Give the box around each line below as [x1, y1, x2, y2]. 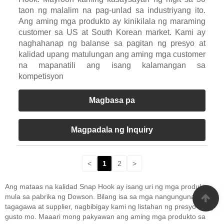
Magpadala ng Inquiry [70, 125, 153, 134]
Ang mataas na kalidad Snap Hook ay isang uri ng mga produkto [5, 182, 209, 190]
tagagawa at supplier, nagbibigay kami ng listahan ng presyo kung [5, 202, 213, 210]
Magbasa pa [88, 96, 135, 105]
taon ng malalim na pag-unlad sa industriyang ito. [18, 6, 206, 15]
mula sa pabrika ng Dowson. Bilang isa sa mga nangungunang [5, 192, 203, 200]
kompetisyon [18, 72, 63, 81]
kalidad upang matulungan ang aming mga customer [18, 50, 206, 59]
